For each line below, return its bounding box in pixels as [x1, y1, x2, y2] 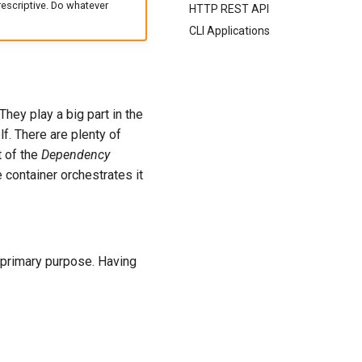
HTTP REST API [189, 2, 269, 15]
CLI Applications [189, 23, 270, 37]
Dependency [41, 146, 110, 162]
